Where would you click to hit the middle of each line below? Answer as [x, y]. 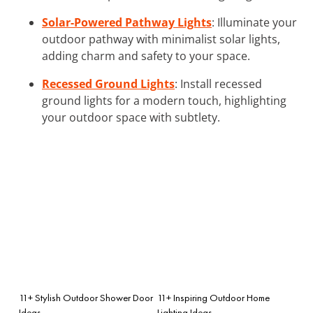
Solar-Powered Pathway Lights [127, 22]
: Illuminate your [254, 22]
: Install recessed [218, 83]
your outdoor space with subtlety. [131, 117]
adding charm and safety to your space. [146, 56]
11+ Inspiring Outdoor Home [213, 297]
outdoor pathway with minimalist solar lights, [161, 39]
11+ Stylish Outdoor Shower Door [86, 297]
